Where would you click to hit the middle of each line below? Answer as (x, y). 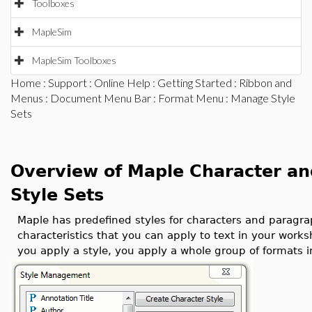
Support (68, 83)
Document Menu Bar (101, 98)
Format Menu (191, 98)
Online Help (122, 83)
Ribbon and (265, 83)
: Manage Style (259, 98)
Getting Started (195, 83)
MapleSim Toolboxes (74, 60)
